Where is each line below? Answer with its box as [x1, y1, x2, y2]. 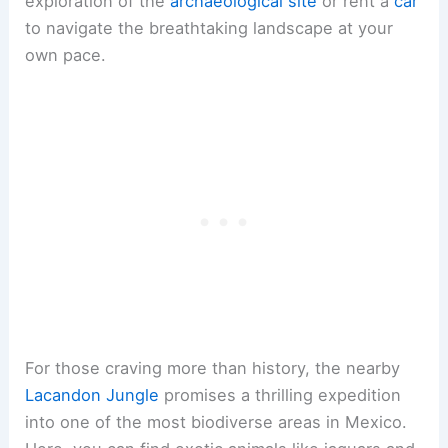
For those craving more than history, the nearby [25, 358, 401, 379]
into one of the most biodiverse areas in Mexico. [25, 412, 408, 433]
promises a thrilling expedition [159, 385, 402, 406]
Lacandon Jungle [25, 385, 160, 406]
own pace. [25, 45, 107, 66]
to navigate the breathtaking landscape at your [25, 18, 394, 39]
